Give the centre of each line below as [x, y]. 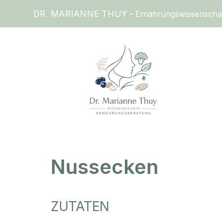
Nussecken [105, 167]
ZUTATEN [80, 206]
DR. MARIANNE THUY [81, 14]
